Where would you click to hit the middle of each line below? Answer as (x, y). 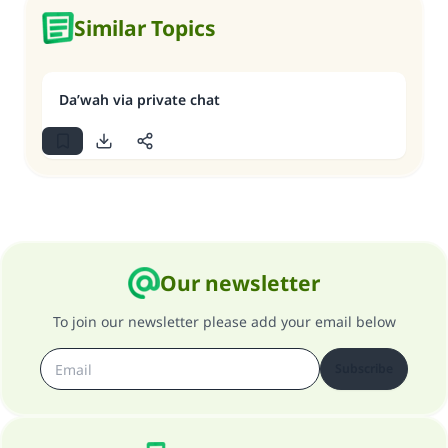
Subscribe (364, 368)
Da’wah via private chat (139, 99)
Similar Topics (145, 28)
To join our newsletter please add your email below (224, 321)
